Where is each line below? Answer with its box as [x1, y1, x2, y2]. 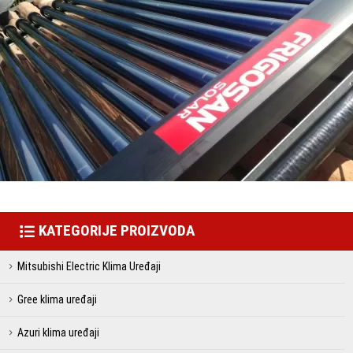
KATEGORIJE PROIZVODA [39, 221, 195, 240]
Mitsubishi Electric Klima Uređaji [17, 259, 161, 273]
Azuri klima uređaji [17, 325, 99, 339]
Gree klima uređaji [17, 292, 97, 306]
